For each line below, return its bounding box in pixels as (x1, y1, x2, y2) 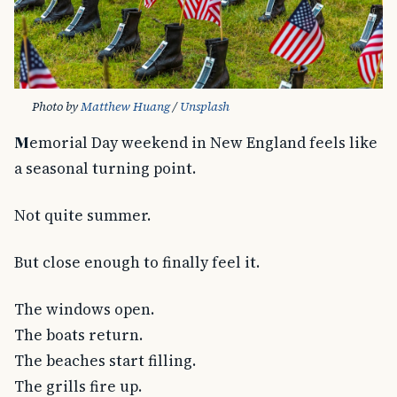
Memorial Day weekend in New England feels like (14, 132, 29, 152)
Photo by (32, 97, 81, 116)
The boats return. (14, 323, 143, 346)
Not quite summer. (14, 205, 151, 227)
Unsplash (180, 97, 230, 116)
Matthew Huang (81, 97, 170, 116)
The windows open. (14, 298, 154, 320)
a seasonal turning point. (14, 158, 196, 180)
